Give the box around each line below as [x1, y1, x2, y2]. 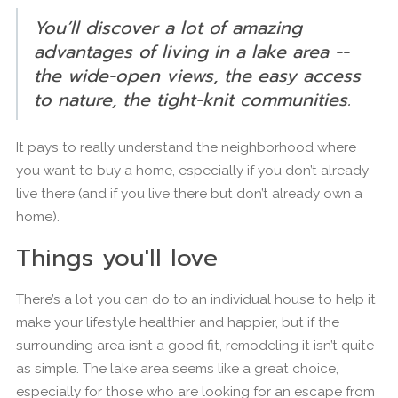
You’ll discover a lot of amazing [34, 13, 302, 41]
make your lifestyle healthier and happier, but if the [16, 314, 339, 330]
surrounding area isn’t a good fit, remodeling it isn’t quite [16, 337, 374, 354]
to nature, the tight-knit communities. [34, 85, 351, 113]
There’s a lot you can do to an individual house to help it [16, 291, 376, 307]
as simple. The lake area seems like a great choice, [16, 360, 338, 377]
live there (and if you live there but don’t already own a [16, 185, 362, 202]
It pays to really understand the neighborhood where [16, 139, 356, 155]
